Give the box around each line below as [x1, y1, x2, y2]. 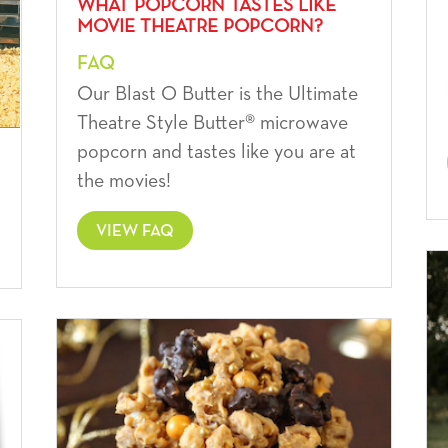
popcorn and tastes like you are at [76, 141, 356, 162]
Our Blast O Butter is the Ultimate [76, 83, 358, 104]
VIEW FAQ [95, 222, 174, 240]
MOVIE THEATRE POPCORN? [76, 16, 323, 36]
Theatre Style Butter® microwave [76, 112, 348, 133]
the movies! [76, 170, 171, 191]
